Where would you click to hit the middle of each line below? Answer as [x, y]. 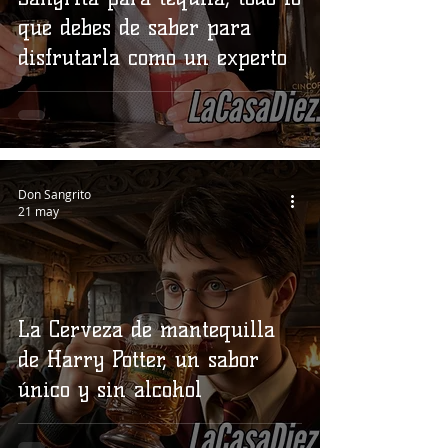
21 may [38, 211]
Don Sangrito [54, 193]
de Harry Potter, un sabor [138, 359]
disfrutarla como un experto [152, 57]
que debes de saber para [134, 27]
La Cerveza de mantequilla [146, 329]
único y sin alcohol [110, 389]
